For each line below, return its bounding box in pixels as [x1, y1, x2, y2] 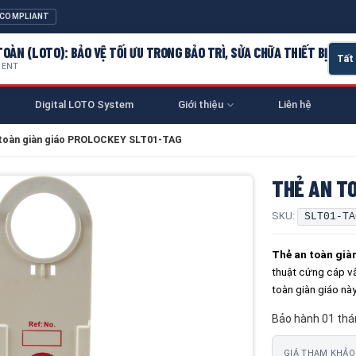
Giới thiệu [178, 99, 223, 110]
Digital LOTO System [35, 99, 133, 110]
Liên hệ [278, 99, 311, 110]
